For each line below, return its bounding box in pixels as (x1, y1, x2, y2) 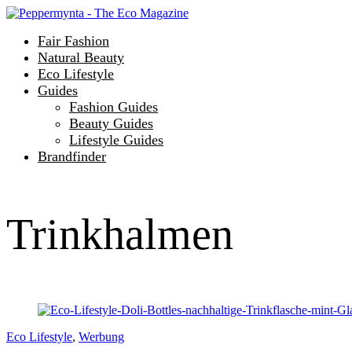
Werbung (79, 330, 124, 344)
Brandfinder (38, 148, 106, 164)
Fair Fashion (38, 33, 109, 49)
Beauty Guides (69, 115, 153, 131)
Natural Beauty (38, 49, 124, 65)
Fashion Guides (69, 99, 158, 115)
